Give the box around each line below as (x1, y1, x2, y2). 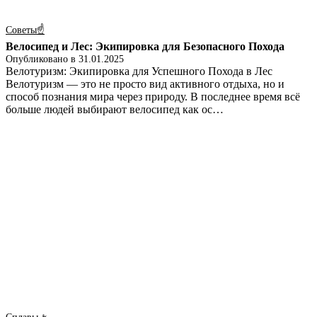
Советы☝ (6, 25, 45, 36)
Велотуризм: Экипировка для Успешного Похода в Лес (6, 65, 272, 78)
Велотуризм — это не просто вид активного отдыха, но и (6, 78, 284, 91)
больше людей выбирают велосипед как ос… (6, 103, 224, 116)
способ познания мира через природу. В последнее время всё (6, 91, 300, 103)
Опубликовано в (6, 54, 79, 65)
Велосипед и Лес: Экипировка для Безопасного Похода (6, 40, 284, 53)
